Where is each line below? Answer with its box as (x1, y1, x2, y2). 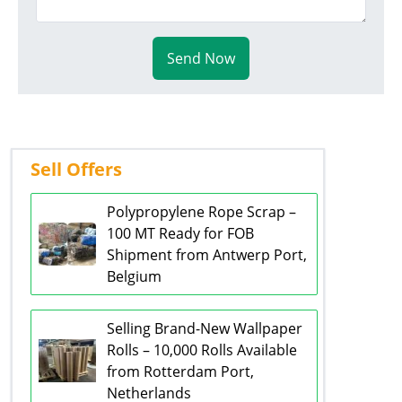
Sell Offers (31, 157, 122, 182)
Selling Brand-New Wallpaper (107, 319, 302, 339)
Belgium (107, 267, 162, 287)
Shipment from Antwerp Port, (107, 245, 307, 266)
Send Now (167, 48, 235, 69)
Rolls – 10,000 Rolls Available (107, 340, 297, 361)
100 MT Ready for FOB (107, 223, 254, 244)
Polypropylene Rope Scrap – (107, 202, 296, 223)
